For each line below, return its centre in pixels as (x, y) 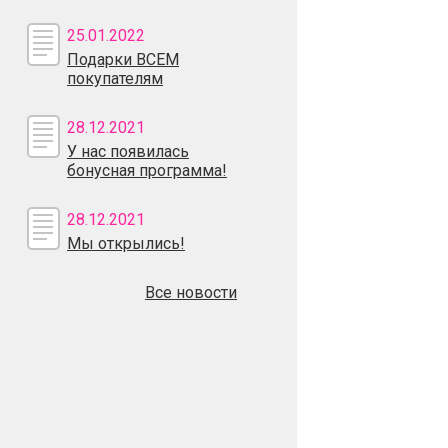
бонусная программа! (147, 170)
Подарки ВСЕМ (123, 59)
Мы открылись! (126, 243)
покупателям (115, 78)
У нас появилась (128, 151)
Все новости (191, 292)
